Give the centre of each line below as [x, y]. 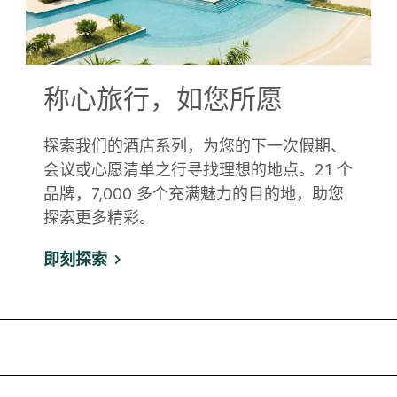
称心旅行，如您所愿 [163, 97]
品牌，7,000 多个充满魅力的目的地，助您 [194, 193]
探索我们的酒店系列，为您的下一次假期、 [195, 145]
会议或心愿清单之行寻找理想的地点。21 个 [198, 169]
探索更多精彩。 [99, 217]
